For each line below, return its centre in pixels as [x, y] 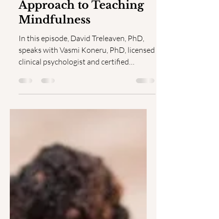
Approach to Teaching [81, 33]
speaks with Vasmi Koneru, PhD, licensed [87, 77]
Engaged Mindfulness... [57, 101]
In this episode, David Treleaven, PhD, [81, 66]
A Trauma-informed [77, 18]
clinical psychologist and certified [74, 89]
